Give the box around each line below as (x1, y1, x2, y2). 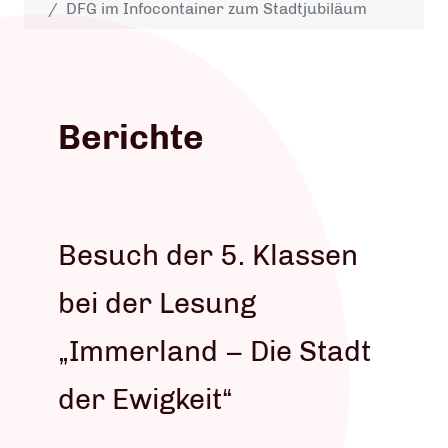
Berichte (58, 116, 204, 158)
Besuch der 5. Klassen (58, 238, 358, 272)
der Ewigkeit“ (58, 382, 233, 416)
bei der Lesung (58, 286, 256, 320)
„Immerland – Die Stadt (58, 334, 371, 368)
